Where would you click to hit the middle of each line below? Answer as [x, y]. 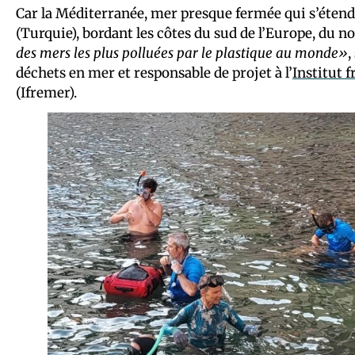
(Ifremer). [46, 92]
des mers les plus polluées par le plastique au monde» [182, 53]
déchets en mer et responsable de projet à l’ [154, 73]
